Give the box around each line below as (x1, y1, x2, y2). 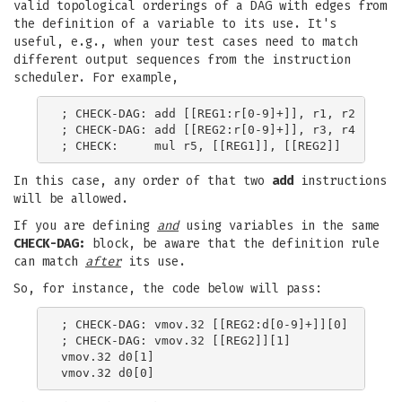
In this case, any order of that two (13, 173, 272, 188)
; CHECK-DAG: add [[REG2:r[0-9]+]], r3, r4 (61, 122, 355, 136)
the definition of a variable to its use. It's (13, 16, 336, 31)
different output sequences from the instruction (13, 52, 351, 67)
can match (13, 254, 85, 269)
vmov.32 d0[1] (61, 349, 154, 363)
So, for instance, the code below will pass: (13, 281, 322, 296)
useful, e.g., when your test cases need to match (13, 34, 358, 49)
